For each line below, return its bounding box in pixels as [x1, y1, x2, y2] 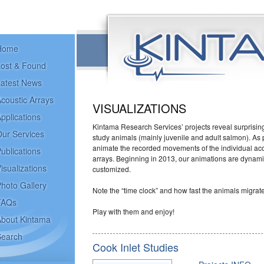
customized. [92, 164, 131, 174]
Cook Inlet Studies [92, 239, 179, 255]
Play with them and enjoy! [92, 206, 174, 216]
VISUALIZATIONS [92, 100, 186, 117]
